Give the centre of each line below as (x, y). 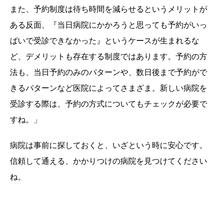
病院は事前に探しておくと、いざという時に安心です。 (109, 145)
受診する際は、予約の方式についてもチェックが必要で (109, 104)
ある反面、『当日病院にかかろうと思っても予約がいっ (109, 25)
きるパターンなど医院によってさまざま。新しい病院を (109, 88)
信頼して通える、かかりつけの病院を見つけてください (109, 161)
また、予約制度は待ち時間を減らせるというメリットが (109, 9)
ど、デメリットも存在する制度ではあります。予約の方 (109, 56)
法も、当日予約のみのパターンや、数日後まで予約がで (109, 72)
